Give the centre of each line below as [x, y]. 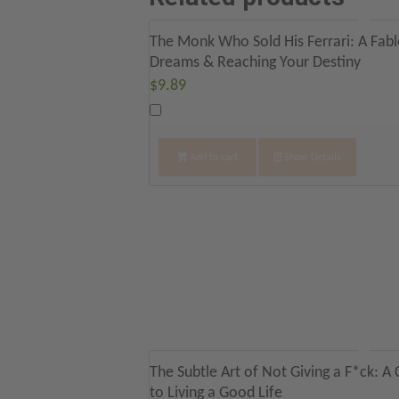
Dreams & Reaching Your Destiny [255, 63]
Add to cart [212, 158]
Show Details [311, 158]
